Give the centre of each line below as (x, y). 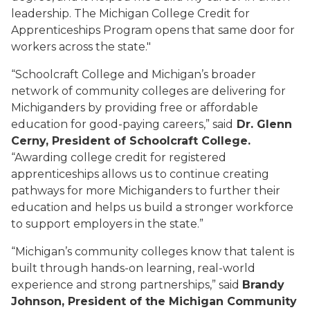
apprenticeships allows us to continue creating (140, 174)
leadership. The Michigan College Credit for (130, 13)
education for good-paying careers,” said (122, 124)
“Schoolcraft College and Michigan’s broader (134, 74)
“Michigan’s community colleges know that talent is (153, 252)
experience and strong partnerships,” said (127, 285)
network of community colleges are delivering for (148, 91)
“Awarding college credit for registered (119, 157)
